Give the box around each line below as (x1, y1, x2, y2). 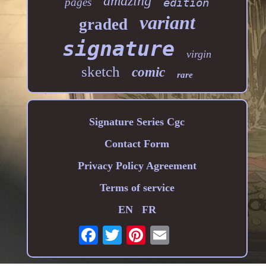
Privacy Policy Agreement (77, 160, 197, 172)
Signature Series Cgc (89, 116, 185, 128)
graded (78, 15, 128, 34)
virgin (186, 48, 212, 61)
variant (139, 12, 195, 34)
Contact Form (104, 138, 170, 150)
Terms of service (99, 182, 175, 194)
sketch (81, 64, 120, 80)
